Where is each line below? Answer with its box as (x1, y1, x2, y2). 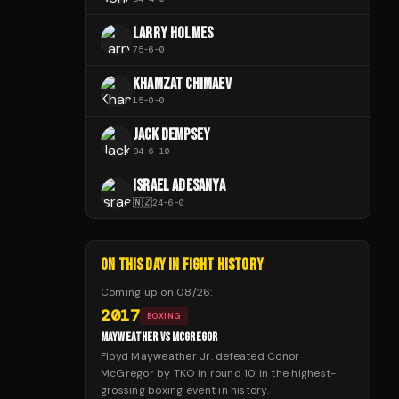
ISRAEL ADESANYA (133, 176, 225, 196)
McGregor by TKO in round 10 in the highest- (101, 366, 337, 381)
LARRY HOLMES (133, 24, 214, 44)
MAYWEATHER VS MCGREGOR (101, 330, 218, 346)
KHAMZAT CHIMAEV (133, 75, 232, 94)
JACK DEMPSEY (133, 126, 211, 145)
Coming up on (101, 285, 177, 300)
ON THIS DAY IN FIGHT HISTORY (101, 256, 265, 275)
